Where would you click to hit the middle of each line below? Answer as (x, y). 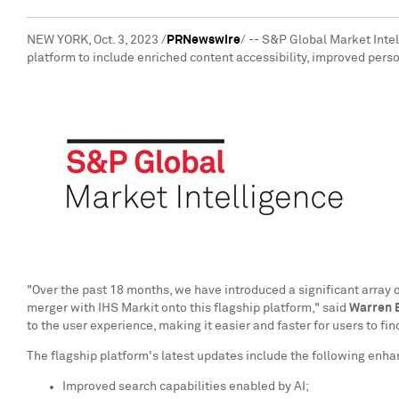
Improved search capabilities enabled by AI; (186, 387)
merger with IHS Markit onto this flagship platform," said (188, 308)
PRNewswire (204, 40)
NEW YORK (57, 40)
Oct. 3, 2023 (126, 40)
